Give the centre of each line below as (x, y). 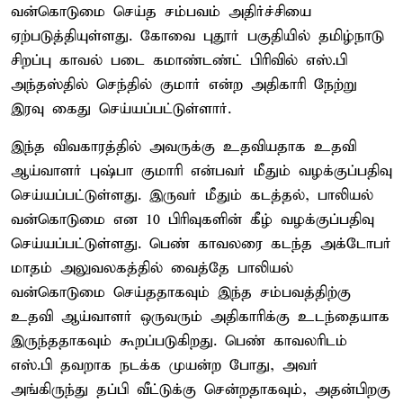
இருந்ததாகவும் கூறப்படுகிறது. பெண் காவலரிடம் (179, 341)
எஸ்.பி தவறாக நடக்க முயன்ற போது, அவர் (165, 365)
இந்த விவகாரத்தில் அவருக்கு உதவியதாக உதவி (184, 147)
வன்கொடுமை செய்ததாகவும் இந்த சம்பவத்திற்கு (181, 292)
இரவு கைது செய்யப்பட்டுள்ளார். (121, 109)
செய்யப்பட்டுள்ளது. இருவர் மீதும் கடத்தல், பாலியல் (192, 195)
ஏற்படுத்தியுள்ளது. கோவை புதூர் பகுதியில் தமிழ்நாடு (197, 36)
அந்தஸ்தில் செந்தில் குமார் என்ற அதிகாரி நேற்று (184, 85)
